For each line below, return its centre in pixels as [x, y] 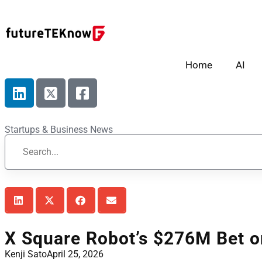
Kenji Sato [26, 254]
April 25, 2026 [75, 254]
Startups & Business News [59, 130]
